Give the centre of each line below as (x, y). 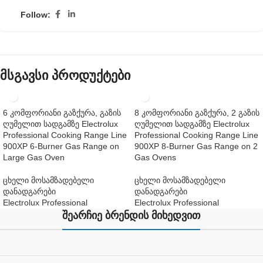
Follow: (36, 14)
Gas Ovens (155, 157)
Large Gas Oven (34, 157)
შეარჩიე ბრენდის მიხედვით (131, 215)
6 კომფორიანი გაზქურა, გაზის (62, 113)
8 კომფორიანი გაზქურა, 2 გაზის (197, 113)
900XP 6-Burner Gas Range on (61, 146)
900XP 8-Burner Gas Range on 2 (196, 146)
